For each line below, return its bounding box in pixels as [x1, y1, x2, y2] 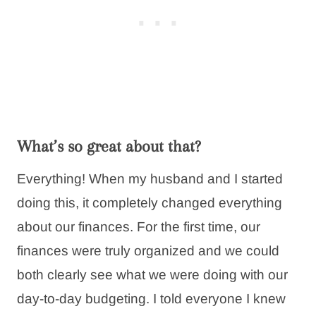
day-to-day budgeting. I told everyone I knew [17, 291, 286, 306]
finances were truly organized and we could [17, 243, 279, 258]
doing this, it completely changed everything [17, 195, 282, 210]
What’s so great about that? [17, 136, 201, 155]
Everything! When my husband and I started [17, 171, 283, 186]
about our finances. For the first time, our [17, 219, 260, 234]
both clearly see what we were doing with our [17, 267, 288, 282]
